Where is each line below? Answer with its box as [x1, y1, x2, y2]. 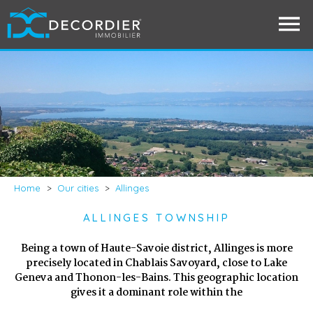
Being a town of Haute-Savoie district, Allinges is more [20, 240, 293, 257]
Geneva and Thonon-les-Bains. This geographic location [15, 270, 298, 286]
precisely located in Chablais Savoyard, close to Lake [26, 255, 287, 272]
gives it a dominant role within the [71, 284, 242, 301]
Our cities [57, 182, 99, 194]
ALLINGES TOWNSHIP [82, 211, 231, 224]
